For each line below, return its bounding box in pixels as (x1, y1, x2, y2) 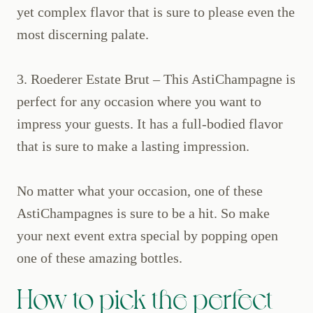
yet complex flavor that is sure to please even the (17, 4, 295, 20)
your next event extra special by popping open (17, 228, 278, 244)
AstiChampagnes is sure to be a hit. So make (17, 205, 270, 221)
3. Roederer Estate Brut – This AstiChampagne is (17, 71, 296, 87)
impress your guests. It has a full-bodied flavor (17, 116, 283, 132)
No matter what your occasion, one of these (17, 183, 263, 199)
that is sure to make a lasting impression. (17, 138, 249, 154)
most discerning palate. (17, 27, 149, 43)
